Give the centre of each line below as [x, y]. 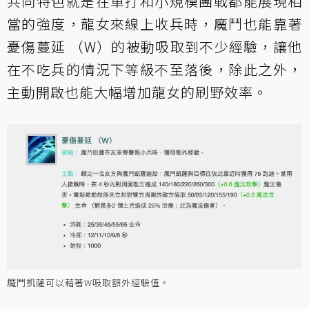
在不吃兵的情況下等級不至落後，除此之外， [154, 69]
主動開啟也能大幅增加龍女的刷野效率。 [137, 92]
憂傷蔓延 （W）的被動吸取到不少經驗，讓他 [154, 47]
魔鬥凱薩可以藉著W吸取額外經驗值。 [88, 282]
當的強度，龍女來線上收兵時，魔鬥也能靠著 [154, 24]
